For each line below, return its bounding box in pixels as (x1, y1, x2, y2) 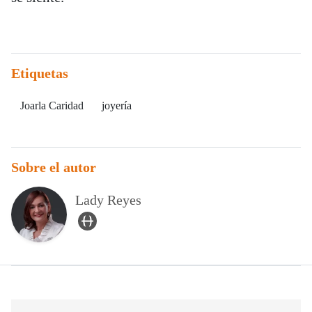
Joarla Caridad (20, 100, 84, 111)
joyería (102, 100, 132, 111)
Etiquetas (11, 65, 68, 81)
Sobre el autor (11, 159, 96, 175)
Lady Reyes (75, 192, 141, 208)
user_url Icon (77, 212, 135, 225)
